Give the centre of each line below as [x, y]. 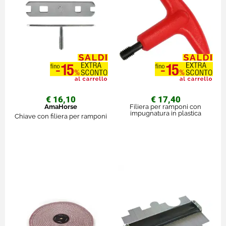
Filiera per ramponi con [165, 106]
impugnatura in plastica [165, 113]
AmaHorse [61, 106]
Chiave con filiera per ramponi [61, 116]
